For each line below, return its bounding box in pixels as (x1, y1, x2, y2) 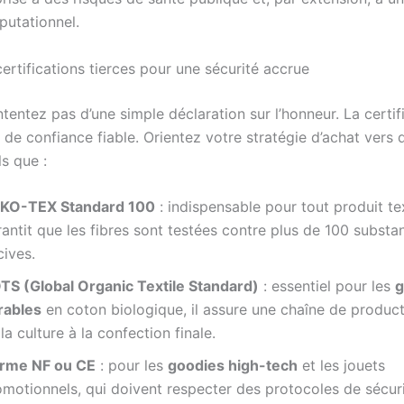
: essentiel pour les (259, 277, 395, 296)
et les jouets (298, 356, 385, 375)
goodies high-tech (168, 356, 298, 375)
